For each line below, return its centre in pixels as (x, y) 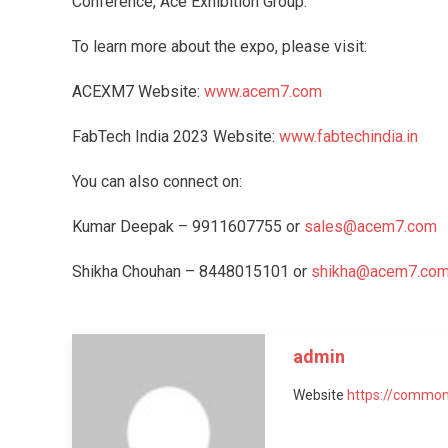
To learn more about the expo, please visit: (219, 46)
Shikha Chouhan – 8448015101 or (191, 271)
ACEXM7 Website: (138, 91)
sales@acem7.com (370, 226)
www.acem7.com (263, 91)
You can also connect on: (157, 181)
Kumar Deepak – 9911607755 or (188, 226)
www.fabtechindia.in (350, 136)
